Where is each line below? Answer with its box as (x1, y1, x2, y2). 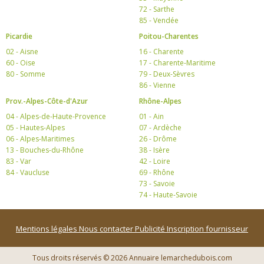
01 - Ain (139, 111, 164, 121)
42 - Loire (139, 156, 170, 166)
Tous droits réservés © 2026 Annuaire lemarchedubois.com (32, 253, 232, 263)
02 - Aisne (6, 47, 38, 57)
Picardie (6, 31, 32, 41)
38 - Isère (139, 145, 170, 155)
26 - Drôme (139, 134, 177, 144)
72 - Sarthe (139, 4, 174, 14)
